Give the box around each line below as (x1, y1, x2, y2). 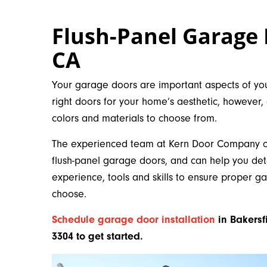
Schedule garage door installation (52, 213, 215, 226)
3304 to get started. (52, 230, 143, 243)
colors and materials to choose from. (52, 112, 217, 125)
